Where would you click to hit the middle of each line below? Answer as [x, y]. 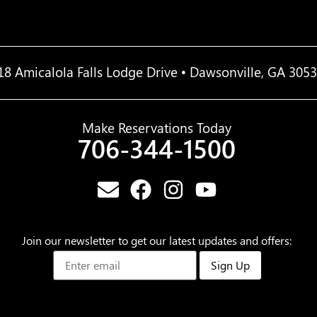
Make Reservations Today [157, 128]
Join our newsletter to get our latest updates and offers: [157, 241]
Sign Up [230, 265]
